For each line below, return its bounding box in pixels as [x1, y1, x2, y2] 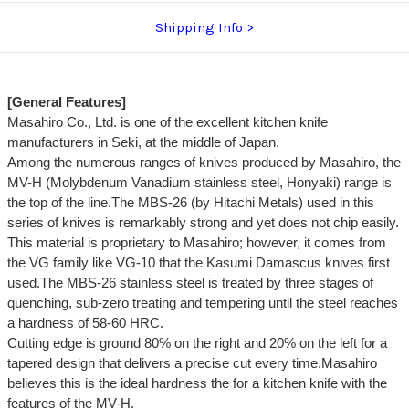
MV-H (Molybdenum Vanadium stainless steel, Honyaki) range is [6, 174, 392, 191]
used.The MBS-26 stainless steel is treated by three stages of [6, 275, 373, 291]
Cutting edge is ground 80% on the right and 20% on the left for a [6, 335, 387, 351]
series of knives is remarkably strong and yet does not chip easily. [6, 215, 399, 231]
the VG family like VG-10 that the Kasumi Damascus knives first [6, 255, 390, 271]
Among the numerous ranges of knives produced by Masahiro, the [6, 154, 401, 171]
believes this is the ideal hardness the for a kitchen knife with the [6, 375, 387, 392]
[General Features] [6, 94, 126, 110]
